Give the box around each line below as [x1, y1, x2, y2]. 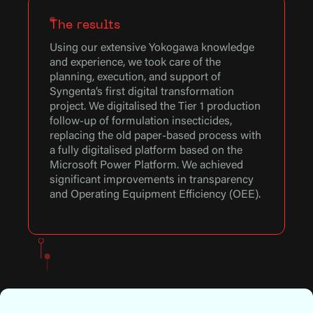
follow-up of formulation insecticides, [50, 115, 233, 127]
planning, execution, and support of [50, 71, 221, 83]
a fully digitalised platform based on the [50, 145, 243, 156]
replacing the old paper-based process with [50, 130, 262, 142]
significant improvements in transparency [50, 174, 254, 186]
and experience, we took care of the [50, 57, 221, 68]
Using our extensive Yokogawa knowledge [50, 42, 255, 54]
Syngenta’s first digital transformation [50, 86, 235, 98]
